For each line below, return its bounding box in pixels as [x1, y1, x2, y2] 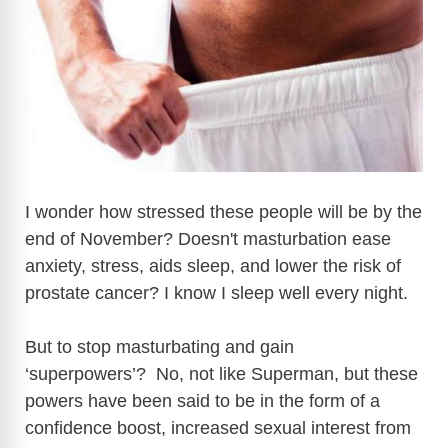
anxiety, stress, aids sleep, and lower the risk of [25, 255, 401, 276]
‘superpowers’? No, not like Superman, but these [25, 363, 418, 384]
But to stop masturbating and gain [25, 336, 294, 357]
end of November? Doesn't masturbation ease [25, 228, 391, 249]
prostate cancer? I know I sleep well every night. [25, 282, 408, 303]
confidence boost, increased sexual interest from [25, 417, 411, 438]
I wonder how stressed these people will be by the [25, 201, 422, 222]
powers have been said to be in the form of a [25, 390, 380, 411]
